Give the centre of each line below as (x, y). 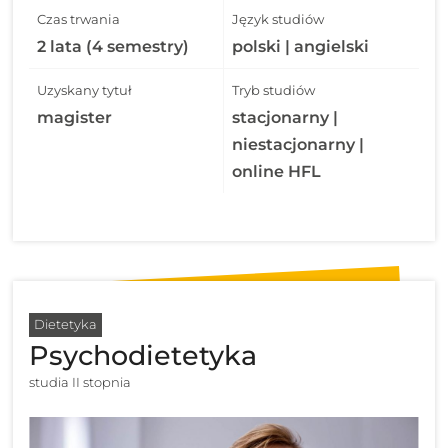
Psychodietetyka (143, 356)
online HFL (276, 171)
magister (75, 117)
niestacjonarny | (298, 144)
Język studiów (278, 18)
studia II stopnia (80, 382)
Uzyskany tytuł (85, 89)
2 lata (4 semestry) (113, 46)
